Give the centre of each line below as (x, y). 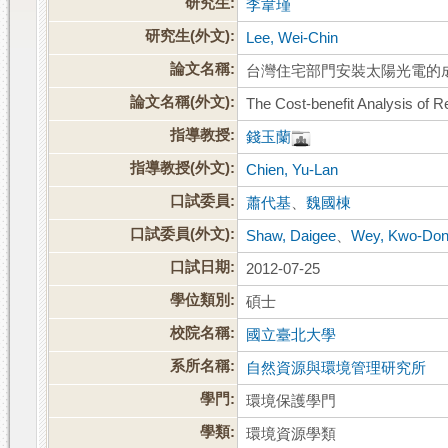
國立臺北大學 (291, 335)
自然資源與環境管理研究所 (336, 368)
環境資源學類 (291, 434)
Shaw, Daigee (291, 236)
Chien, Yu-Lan (292, 170)
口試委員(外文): (183, 234)
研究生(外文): (190, 36)
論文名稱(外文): (183, 102)
